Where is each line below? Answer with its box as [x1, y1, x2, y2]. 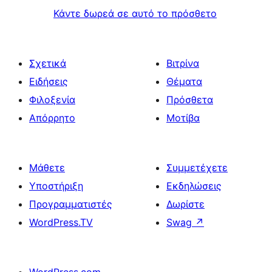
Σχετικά [29, 56, 66, 69]
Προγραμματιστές [29, 197, 112, 210]
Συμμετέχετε [166, 161, 228, 174]
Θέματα [166, 75, 202, 87]
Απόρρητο [29, 111, 75, 124]
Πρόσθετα [166, 93, 213, 106]
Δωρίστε [166, 197, 205, 210]
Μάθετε [29, 161, 65, 174]
